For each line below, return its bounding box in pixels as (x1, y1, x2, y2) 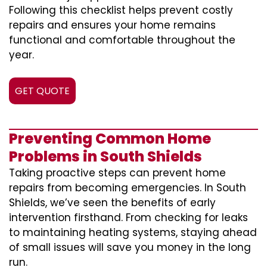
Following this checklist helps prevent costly (9, 3, 233, 17)
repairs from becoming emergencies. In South (9, 181, 246, 195)
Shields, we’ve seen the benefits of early (9, 195, 216, 210)
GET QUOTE (15, 84, 70, 98)
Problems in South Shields (9, 147, 202, 166)
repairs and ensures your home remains (9, 18, 216, 32)
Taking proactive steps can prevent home (9, 166, 226, 180)
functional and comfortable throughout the (9, 33, 235, 47)
